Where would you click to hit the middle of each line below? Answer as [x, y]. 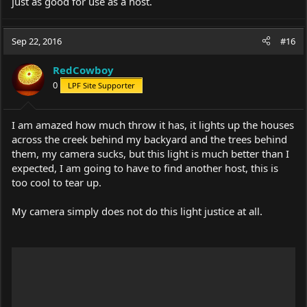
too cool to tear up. [57, 183]
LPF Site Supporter [101, 85]
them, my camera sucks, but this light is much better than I [150, 154]
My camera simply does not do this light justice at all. [137, 211]
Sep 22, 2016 [37, 41]
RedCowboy [83, 70]
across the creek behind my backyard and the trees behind [149, 139]
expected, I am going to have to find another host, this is [145, 168]
